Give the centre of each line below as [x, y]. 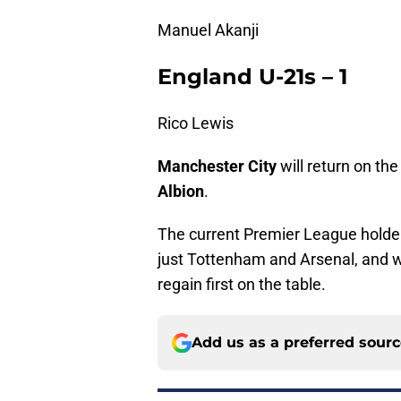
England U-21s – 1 [252, 77]
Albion [181, 192]
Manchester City [217, 166]
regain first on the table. [242, 285]
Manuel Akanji [208, 30]
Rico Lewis [196, 124]
